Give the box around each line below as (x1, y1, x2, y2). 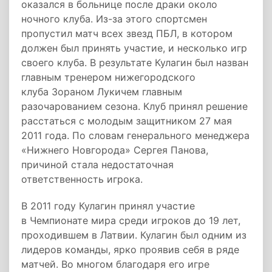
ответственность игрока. (21, 173, 143, 185)
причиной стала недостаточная (21, 158, 174, 171)
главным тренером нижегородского (21, 71, 195, 83)
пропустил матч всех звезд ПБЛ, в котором (21, 27, 233, 39)
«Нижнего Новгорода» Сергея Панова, (21, 144, 208, 156)
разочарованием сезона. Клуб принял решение (21, 100, 248, 112)
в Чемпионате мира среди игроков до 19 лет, (21, 214, 240, 226)
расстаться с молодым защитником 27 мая (21, 115, 232, 127)
